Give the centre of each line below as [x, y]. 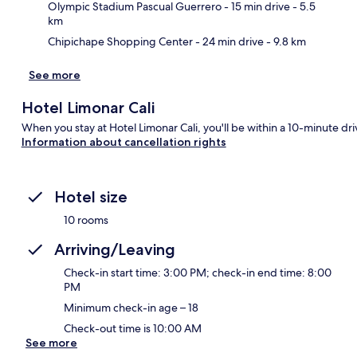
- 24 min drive [228, 41]
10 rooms [86, 220]
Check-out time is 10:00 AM [133, 328]
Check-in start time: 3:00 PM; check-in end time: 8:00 [198, 272]
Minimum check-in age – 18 [131, 307]
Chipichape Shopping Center [120, 41]
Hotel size [91, 196]
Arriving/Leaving [115, 249]
